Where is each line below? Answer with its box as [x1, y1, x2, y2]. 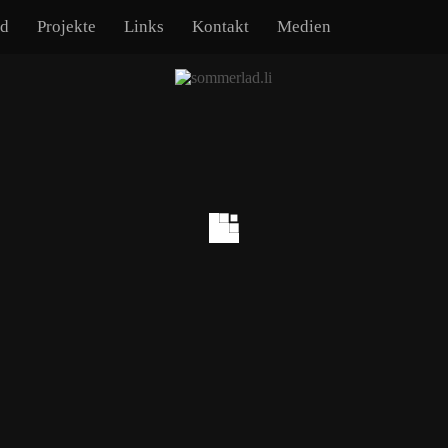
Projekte [37, 17, 97, 36]
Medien [277, 17, 332, 36]
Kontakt [192, 17, 250, 36]
